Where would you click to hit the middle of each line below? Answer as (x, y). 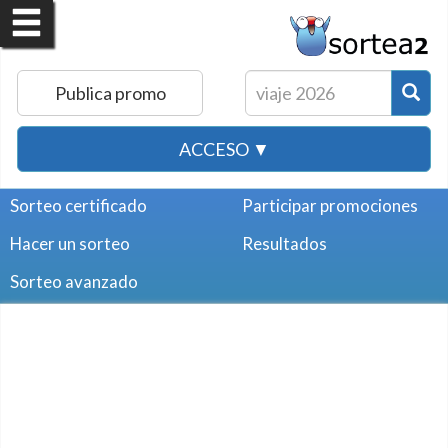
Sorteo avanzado (74, 281)
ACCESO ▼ (224, 149)
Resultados (284, 243)
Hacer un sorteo (70, 243)
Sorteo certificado (78, 205)
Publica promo (110, 93)
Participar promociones (330, 205)
